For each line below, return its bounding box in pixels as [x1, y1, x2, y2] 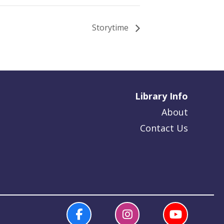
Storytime [92, 22, 130, 33]
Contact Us [139, 122, 188, 134]
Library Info [134, 90, 188, 102]
